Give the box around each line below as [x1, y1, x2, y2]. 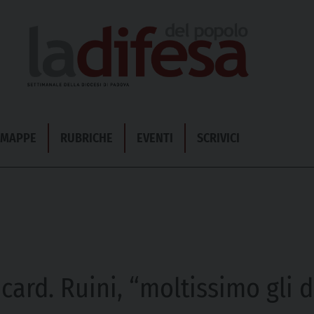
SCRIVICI [197, 130, 240, 146]
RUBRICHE [60, 130, 113, 146]
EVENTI [137, 130, 173, 146]
